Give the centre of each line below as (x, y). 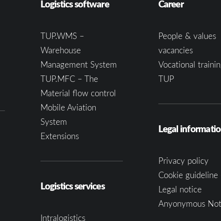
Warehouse (60, 50)
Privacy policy (183, 161)
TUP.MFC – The (69, 79)
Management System (78, 64)
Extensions (59, 136)
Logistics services (72, 186)
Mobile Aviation (68, 107)
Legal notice (180, 189)
